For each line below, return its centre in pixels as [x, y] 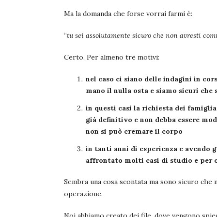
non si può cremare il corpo [134, 132]
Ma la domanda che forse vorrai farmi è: [128, 14]
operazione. [83, 194]
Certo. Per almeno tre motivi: [112, 57]
